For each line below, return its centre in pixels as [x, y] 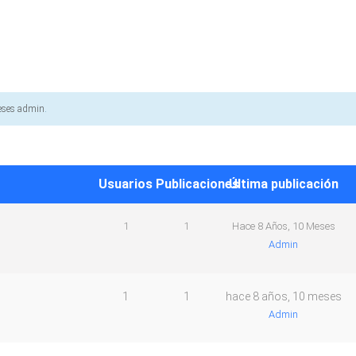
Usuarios [126, 184]
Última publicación [283, 184]
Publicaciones [198, 184]
